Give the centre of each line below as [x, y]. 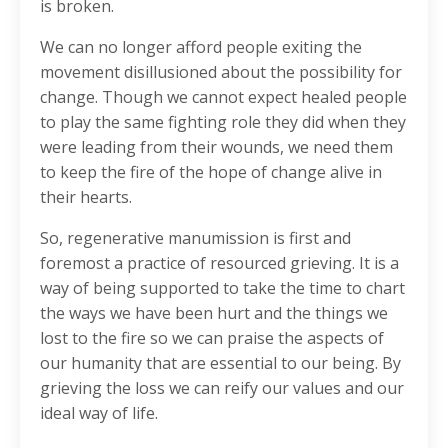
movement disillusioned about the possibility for [221, 72]
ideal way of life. [99, 413]
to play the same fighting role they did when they [223, 122]
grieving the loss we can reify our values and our [222, 388]
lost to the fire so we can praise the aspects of [212, 338]
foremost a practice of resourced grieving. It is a [219, 263]
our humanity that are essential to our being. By [220, 363]
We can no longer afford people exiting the [201, 47]
